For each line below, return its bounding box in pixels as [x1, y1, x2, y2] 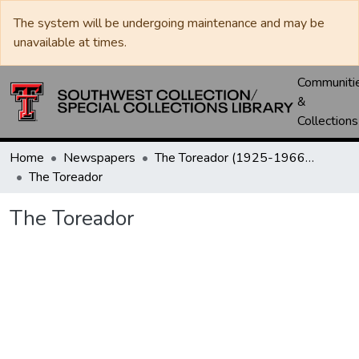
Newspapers [63, 149, 135, 167]
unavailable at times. [14, 34, 127, 51]
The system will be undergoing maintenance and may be [14, 14, 325, 32]
